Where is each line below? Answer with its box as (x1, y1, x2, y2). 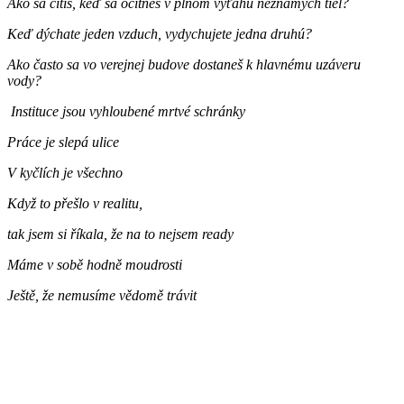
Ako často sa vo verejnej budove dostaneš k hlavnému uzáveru (7, 56, 361, 72)
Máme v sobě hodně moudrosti (7, 256, 182, 272)
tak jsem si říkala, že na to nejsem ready (7, 225, 234, 242)
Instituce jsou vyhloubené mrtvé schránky (7, 103, 245, 119)
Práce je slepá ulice (7, 133, 119, 150)
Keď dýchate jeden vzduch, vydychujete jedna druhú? (7, 25, 312, 41)
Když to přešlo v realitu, (7, 195, 150, 211)
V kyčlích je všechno (7, 164, 123, 180)
